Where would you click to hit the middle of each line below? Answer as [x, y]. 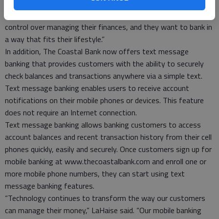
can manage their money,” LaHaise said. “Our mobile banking [103, 210]
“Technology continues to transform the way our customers [105, 198]
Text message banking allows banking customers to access [103, 125]
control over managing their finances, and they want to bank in [109, 27]
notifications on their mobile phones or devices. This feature [104, 100]
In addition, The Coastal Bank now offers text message [97, 51]
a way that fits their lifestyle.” [55, 39]
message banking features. [50, 186]
